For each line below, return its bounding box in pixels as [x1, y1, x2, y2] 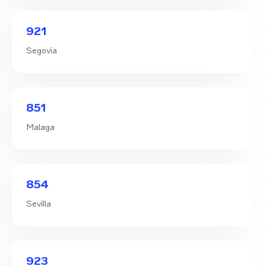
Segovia [26, 43, 57, 56]
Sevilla [26, 197, 51, 210]
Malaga [26, 120, 55, 133]
